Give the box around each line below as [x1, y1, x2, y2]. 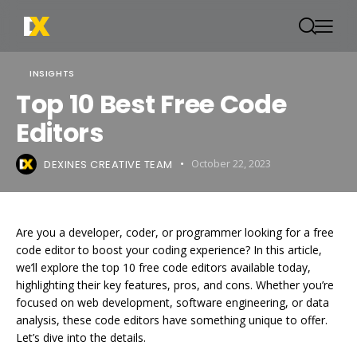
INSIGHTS [29, 66, 75, 80]
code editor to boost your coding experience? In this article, [16, 242, 322, 257]
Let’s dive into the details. [16, 330, 146, 345]
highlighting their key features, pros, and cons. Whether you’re [16, 277, 334, 292]
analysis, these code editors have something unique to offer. [16, 312, 328, 328]
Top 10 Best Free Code [16, 86, 287, 122]
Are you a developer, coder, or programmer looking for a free [16, 225, 334, 240]
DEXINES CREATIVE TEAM [44, 156, 173, 172]
